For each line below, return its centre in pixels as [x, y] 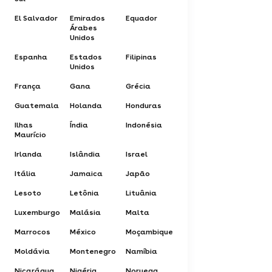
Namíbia [141, 251]
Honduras [144, 105]
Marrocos [32, 232]
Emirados [87, 18]
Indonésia [144, 125]
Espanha [31, 57]
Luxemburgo [37, 212]
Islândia [85, 154]
